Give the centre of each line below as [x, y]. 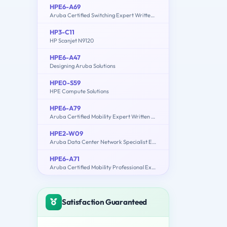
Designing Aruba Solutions [83, 66]
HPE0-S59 [65, 82]
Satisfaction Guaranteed [105, 202]
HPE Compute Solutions [79, 91]
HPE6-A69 [65, 6]
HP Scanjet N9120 [72, 40]
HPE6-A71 [65, 158]
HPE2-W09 [66, 133]
